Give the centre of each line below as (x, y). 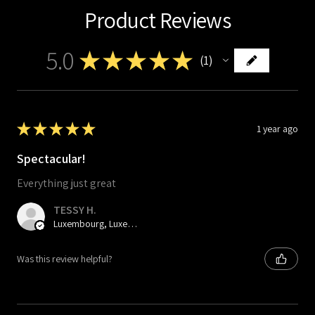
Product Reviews (157, 20)
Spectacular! (51, 159)
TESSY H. (75, 210)
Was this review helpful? (65, 258)
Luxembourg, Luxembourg (132, 224)
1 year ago (277, 128)
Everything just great (66, 184)
